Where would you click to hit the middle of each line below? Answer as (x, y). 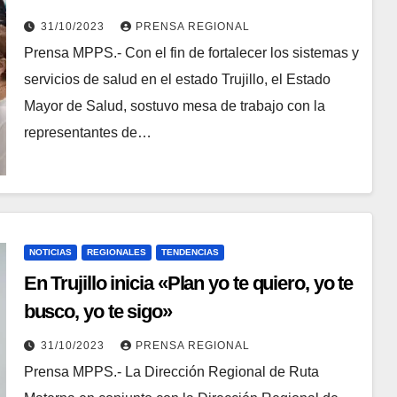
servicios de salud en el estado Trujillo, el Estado (177, 79)
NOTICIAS (50, 253)
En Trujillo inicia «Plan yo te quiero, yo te (188, 284)
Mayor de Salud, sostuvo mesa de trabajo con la (174, 105)
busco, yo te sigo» (97, 312)
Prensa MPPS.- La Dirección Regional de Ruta (171, 372)
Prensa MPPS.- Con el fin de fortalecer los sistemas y (191, 52)
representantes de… (87, 132)
